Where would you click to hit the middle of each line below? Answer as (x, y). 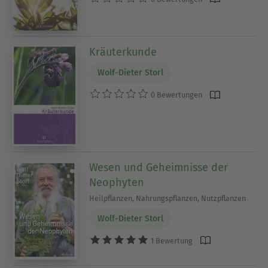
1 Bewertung (171, 240)
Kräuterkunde (123, 52)
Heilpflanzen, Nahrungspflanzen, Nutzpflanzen (168, 198)
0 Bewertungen (176, 95)
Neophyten (117, 182)
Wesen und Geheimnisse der (159, 167)
